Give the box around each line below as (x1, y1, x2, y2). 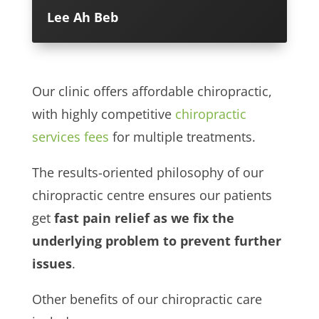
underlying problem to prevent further (31, 231, 281, 249)
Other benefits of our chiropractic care (31, 290, 262, 308)
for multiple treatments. (108, 127, 256, 145)
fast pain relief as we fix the (53, 209, 234, 226)
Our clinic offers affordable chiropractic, (31, 82, 272, 100)
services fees (31, 127, 109, 145)
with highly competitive (31, 105, 175, 122)
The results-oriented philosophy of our (31, 163, 263, 181)
